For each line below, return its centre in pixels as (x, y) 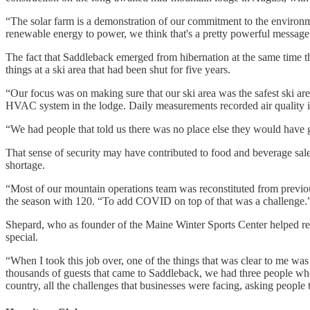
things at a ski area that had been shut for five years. (118, 70)
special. (22, 237)
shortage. (25, 165)
